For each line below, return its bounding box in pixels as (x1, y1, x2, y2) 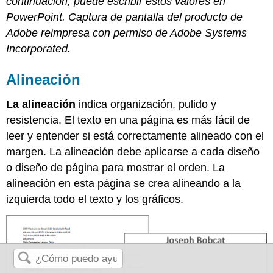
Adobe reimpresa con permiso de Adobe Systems (6, 27, 247, 40)
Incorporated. (6, 43, 71, 55)
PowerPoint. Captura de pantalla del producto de (6, 11, 243, 24)
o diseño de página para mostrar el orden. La (6, 161, 225, 174)
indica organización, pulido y (76, 97, 217, 110)
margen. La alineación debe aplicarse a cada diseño (6, 145, 260, 158)
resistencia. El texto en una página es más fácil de (6, 113, 250, 126)
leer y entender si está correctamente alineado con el (6, 129, 264, 142)
